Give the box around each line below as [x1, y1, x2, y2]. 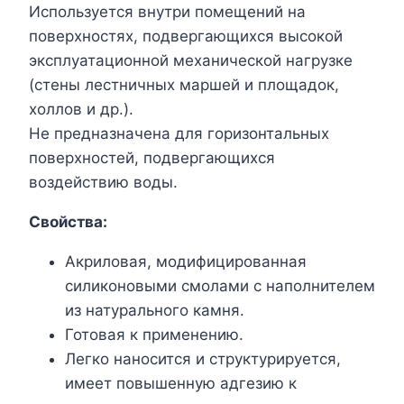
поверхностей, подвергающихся [29, 148, 275, 167]
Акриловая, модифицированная [65, 252, 307, 271]
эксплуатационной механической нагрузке [29, 50, 353, 69]
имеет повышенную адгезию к [65, 373, 297, 392]
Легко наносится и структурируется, [65, 349, 341, 368]
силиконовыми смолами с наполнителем [65, 276, 375, 295]
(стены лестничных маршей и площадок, [29, 75, 339, 94]
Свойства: [29, 212, 107, 231]
